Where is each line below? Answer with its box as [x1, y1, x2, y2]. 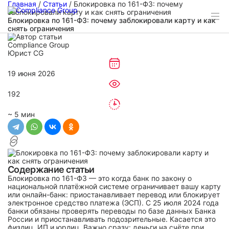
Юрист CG [8, 49, 43, 57]
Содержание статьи [8, 164, 95, 175]
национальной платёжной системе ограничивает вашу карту [8, 182, 221, 191]
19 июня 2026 [8, 69, 55, 78]
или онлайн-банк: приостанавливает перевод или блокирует [8, 190, 220, 199]
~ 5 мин [8, 110, 35, 119]
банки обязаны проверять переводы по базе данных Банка [8, 207, 216, 215]
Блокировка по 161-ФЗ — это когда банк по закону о [8, 174, 192, 182]
